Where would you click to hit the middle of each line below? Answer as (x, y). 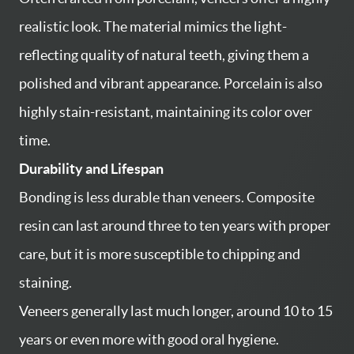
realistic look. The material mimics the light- (153, 26)
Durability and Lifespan (91, 168)
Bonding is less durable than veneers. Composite (167, 197)
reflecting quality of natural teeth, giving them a (164, 55)
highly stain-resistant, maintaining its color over (166, 111)
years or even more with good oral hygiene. (149, 339)
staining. (45, 282)
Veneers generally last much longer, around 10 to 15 (176, 311)
